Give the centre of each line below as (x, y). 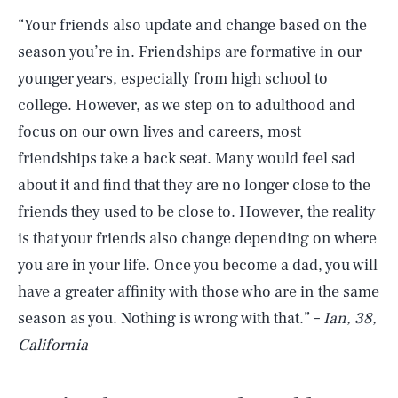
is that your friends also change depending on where (197, 239)
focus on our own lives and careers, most (159, 132)
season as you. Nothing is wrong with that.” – (169, 318)
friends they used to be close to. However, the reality (197, 212)
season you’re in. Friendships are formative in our (190, 52)
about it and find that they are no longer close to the (194, 185)
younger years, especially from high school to (173, 79)
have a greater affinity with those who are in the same (199, 292)
